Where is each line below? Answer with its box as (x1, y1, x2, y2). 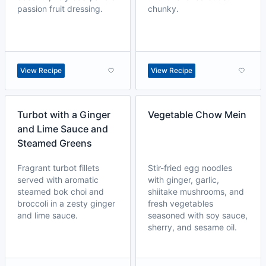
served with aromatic (17, 175, 99, 185)
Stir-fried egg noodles (148, 163, 232, 173)
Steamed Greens (17, 137, 92, 149)
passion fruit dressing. (17, 4, 103, 14)
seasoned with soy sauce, (148, 210, 248, 220)
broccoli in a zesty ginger (17, 198, 115, 208)
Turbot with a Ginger (17, 109, 110, 121)
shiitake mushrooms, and (148, 186, 244, 197)
